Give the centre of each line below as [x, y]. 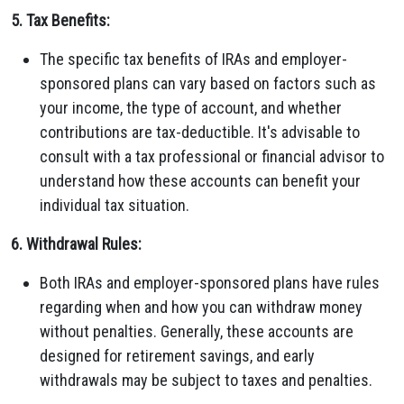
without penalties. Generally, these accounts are [197, 331]
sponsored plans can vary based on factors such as [208, 83]
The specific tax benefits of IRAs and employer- [193, 59]
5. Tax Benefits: [60, 20]
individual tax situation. [115, 205]
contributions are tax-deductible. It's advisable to [200, 132]
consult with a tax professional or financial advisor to [212, 156]
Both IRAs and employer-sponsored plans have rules [210, 283]
